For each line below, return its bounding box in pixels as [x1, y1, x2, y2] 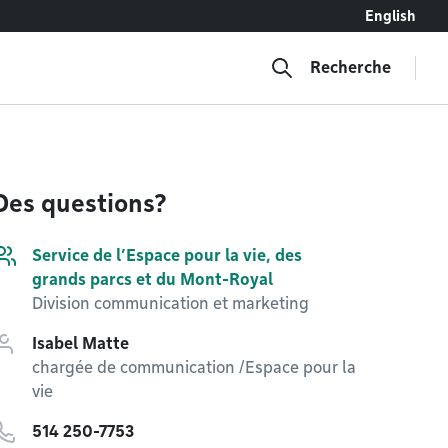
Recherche [310, 58, 391, 77]
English [365, 8, 416, 24]
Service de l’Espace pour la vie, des [32, 246, 302, 265]
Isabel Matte [32, 334, 129, 353]
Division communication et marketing [32, 294, 309, 313]
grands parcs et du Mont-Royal [32, 270, 273, 289]
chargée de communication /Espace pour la [32, 358, 356, 377]
